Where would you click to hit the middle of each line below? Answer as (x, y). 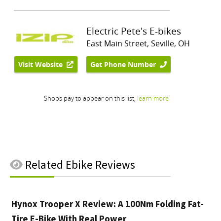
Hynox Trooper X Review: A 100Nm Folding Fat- (108, 204)
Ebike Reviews (100, 164)
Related (44, 164)
